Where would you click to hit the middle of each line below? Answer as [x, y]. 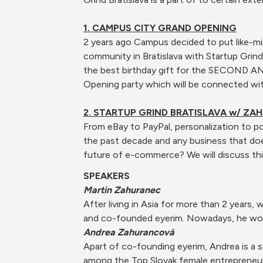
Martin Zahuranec [122, 190]
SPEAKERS [107, 176]
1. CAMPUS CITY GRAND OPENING [160, 28]
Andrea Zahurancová [129, 232]
